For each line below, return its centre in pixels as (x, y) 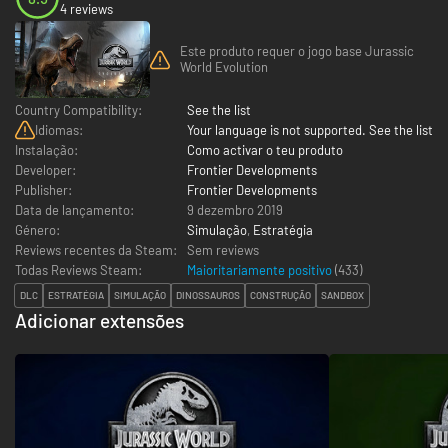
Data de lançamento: (74, 209)
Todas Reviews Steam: (78, 269)
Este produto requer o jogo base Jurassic (297, 51)
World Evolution (224, 67)
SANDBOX (342, 295)
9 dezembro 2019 (235, 209)
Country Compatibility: (78, 109)
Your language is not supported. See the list (310, 129)
